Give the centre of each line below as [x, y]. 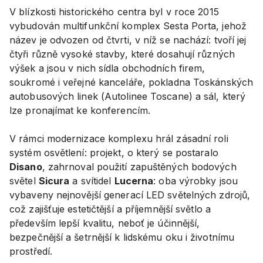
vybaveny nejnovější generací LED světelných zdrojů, [130, 195]
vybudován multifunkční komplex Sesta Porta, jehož [128, 26]
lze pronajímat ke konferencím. [80, 110]
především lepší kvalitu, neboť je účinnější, [105, 223]
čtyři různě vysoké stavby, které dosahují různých [122, 54]
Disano [26, 166]
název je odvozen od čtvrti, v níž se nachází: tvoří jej [128, 40]
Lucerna [134, 181]
